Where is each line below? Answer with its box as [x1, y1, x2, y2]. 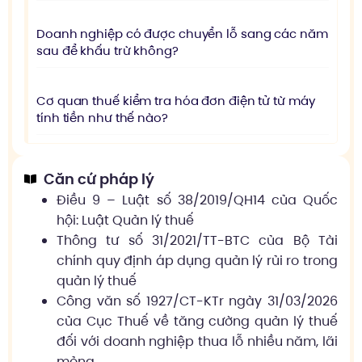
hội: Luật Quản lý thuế [57, 211, 194, 229]
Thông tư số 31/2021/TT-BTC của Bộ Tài [57, 231, 338, 250]
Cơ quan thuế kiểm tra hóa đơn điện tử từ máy [36, 92, 315, 109]
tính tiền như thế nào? [36, 109, 168, 126]
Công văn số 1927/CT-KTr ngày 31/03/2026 [57, 292, 338, 310]
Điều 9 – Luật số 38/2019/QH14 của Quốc [57, 191, 338, 209]
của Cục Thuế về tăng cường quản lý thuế [57, 312, 338, 330]
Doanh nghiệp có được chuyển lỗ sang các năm [36, 25, 328, 42]
